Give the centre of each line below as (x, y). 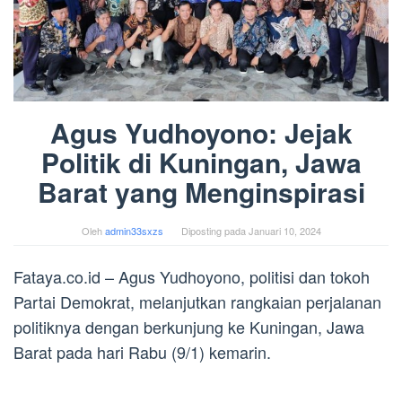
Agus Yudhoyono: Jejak (201, 132)
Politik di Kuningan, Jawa (201, 162)
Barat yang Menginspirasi (201, 191)
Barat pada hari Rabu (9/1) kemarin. (142, 351)
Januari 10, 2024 (284, 230)
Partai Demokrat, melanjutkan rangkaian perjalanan (197, 301)
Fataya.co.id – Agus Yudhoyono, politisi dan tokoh (192, 276)
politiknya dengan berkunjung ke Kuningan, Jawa (189, 326)
